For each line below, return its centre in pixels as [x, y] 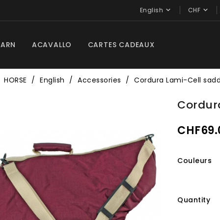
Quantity [194, 200]
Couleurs [195, 161]
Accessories [99, 80]
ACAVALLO [52, 45]
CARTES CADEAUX [121, 45]
